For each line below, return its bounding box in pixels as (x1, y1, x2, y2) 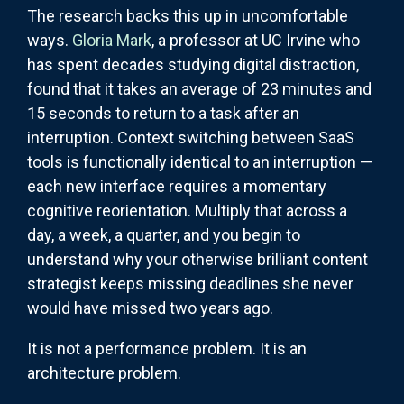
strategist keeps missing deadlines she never (27, 274, 353, 294)
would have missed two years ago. (27, 298, 273, 318)
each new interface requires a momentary (27, 177, 326, 197)
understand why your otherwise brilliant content (27, 250, 368, 270)
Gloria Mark (72, 31, 151, 50)
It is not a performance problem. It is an (27, 339, 307, 359)
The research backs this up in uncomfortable (27, 6, 348, 26)
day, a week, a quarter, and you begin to (27, 225, 300, 245)
